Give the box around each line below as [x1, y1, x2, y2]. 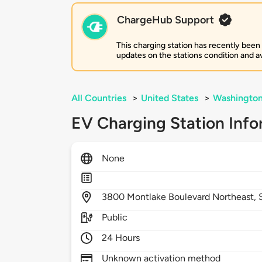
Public [102, 212, 128, 223]
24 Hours [102, 232, 140, 244]
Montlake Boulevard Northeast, [127, 191, 259, 203]
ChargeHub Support [117, 13, 214, 27]
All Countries [71, 92, 126, 104]
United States [141, 92, 198, 104]
